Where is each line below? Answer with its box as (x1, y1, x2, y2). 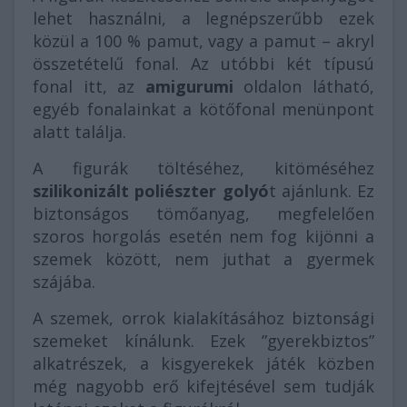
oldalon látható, (233, 75, 375, 98)
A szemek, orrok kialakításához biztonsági (33, 307, 374, 330)
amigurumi (144, 75, 233, 98)
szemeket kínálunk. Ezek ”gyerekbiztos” (33, 330, 374, 352)
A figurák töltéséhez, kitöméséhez (33, 157, 374, 180)
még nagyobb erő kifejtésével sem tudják (33, 375, 374, 398)
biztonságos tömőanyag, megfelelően (33, 203, 374, 225)
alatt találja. (33, 121, 126, 144)
